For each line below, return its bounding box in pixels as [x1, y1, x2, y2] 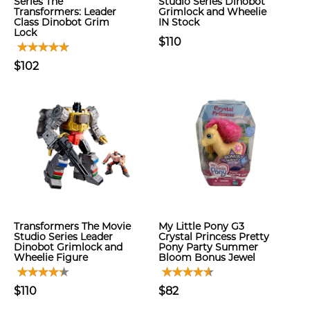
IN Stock [158, 16, 199, 28]
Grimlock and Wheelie [158, 6, 266, 18]
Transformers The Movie [14, 220, 131, 232]
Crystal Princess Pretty [158, 230, 269, 243]
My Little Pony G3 [158, 220, 244, 232]
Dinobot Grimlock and [14, 241, 122, 253]
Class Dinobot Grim [14, 16, 109, 28]
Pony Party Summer [158, 241, 258, 253]
